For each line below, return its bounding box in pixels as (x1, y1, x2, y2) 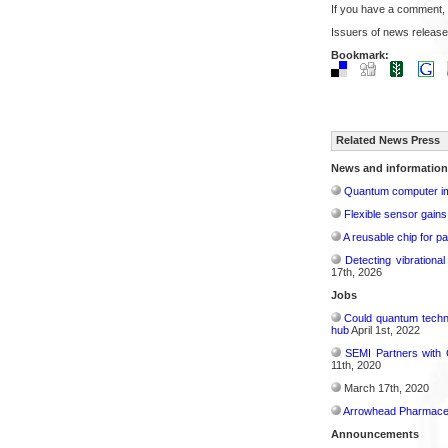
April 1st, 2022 (348, 323, 420, 336)
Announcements (330, 427, 419, 440)
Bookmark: (330, 48, 389, 61)
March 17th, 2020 (343, 381, 429, 394)
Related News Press (335, 133, 440, 146)
